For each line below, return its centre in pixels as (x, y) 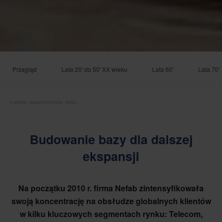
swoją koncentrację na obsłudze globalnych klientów (111, 201)
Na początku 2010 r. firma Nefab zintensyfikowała (111, 188)
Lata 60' (163, 69)
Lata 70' (209, 69)
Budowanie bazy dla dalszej (111, 139)
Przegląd (25, 69)
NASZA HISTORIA (46, 102)
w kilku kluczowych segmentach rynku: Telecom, (111, 214)
